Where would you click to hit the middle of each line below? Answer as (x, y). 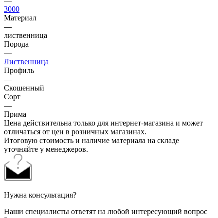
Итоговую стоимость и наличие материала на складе (91, 140)
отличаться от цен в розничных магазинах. (75, 131)
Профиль (19, 70)
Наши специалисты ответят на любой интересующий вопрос (106, 211)
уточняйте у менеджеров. (46, 149)
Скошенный (24, 88)
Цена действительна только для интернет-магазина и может (103, 123)
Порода (16, 44)
